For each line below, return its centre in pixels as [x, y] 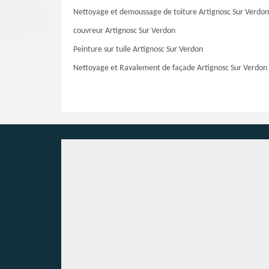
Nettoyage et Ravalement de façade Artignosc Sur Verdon [170, 68]
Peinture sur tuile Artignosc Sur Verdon [138, 50]
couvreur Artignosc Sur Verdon [124, 31]
